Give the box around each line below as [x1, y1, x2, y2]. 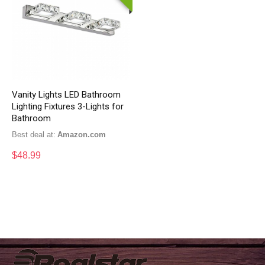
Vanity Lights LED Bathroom [12, 89, 121, 100]
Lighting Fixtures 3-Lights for [12, 101, 124, 112]
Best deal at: [12, 130, 56, 139]
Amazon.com [63, 130, 106, 139]
